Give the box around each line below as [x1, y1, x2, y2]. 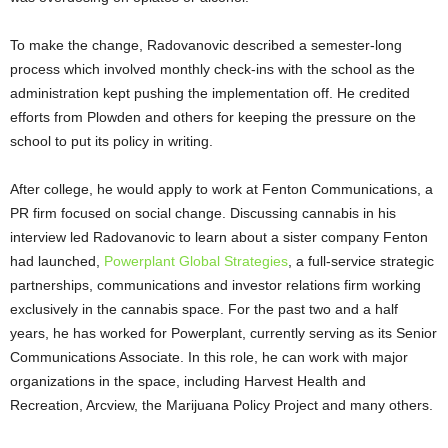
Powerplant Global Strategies [104, 253, 288, 270]
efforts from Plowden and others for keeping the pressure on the [10, 109, 416, 126]
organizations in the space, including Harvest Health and [10, 373, 366, 390]
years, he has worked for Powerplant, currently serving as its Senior [10, 325, 437, 342]
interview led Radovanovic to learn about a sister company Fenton [10, 229, 428, 246]
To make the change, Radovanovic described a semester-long [10, 37, 402, 54]
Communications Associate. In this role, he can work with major [10, 349, 408, 366]
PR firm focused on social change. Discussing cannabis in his [10, 205, 396, 222]
